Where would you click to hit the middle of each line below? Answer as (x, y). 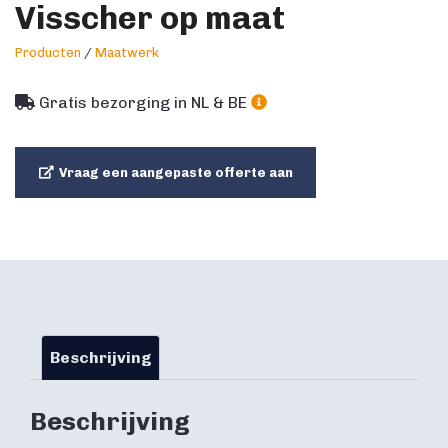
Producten (48, 53)
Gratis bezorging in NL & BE (143, 103)
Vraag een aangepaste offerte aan (175, 173)
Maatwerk (127, 53)
